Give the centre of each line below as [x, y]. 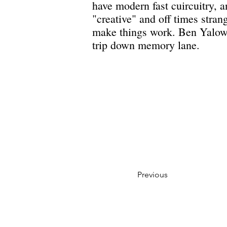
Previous [153, 175]
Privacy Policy [161, 214]
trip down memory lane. [148, 45]
